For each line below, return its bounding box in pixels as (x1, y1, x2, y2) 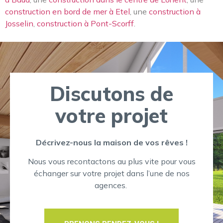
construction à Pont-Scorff (37, 18, 134, 29)
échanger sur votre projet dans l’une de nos (33, 168, 190, 179)
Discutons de (50, 81, 173, 106)
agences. (94, 180, 129, 191)
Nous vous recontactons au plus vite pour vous (27, 156, 196, 167)
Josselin (5, 18, 33, 29)
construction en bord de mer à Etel (5, 6, 130, 17)
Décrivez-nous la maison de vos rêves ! (35, 137, 188, 147)
